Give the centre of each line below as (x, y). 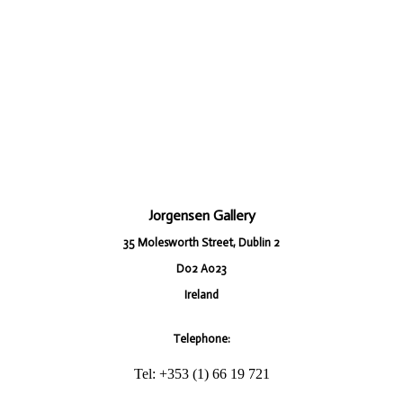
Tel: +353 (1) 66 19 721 (201, 374)
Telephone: (201, 339)
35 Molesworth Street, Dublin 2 (201, 243)
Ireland (201, 295)
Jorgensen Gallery (201, 216)
